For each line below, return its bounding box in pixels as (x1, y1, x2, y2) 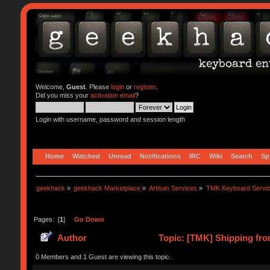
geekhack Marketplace (74, 184, 141, 192)
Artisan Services (149, 184, 198, 192)
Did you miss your (35, 92, 90, 99)
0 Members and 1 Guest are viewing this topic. (35, 253, 171, 260)
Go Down (74, 215, 104, 223)
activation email (90, 92, 135, 99)
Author (57, 233, 87, 243)
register (133, 83, 155, 90)
